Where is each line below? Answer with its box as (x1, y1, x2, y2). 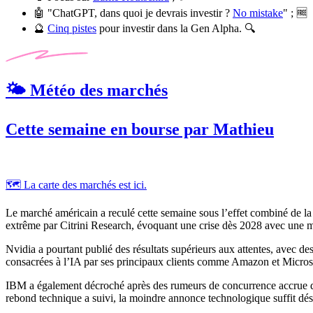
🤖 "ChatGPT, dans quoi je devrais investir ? (34, 6, 233, 19)
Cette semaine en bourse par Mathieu (6, 120, 274, 139)
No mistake (233, 6, 283, 19)
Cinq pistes (48, 22, 96, 34)
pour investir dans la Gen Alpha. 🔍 (96, 22, 255, 34)
